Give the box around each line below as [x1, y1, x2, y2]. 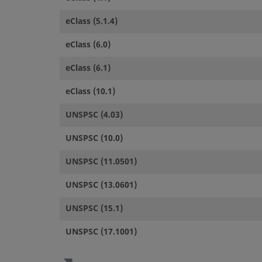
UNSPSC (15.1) [65, 202, 123, 215]
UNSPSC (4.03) [65, 108, 123, 121]
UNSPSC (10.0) [65, 132, 123, 144]
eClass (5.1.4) [65, 15, 118, 27]
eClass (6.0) [65, 38, 111, 51]
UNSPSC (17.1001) [65, 225, 137, 238]
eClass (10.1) [65, 85, 115, 98]
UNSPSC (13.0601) [65, 178, 137, 191]
